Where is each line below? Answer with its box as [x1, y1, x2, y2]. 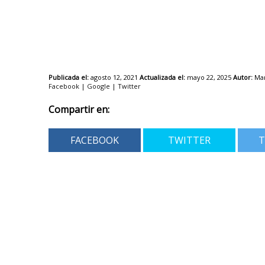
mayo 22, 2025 [185, 72, 233, 82]
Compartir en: [49, 102, 109, 116]
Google [87, 81, 110, 91]
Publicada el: [49, 72, 91, 82]
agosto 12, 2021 [91, 72, 138, 82]
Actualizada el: [138, 72, 185, 82]
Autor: [233, 72, 253, 82]
